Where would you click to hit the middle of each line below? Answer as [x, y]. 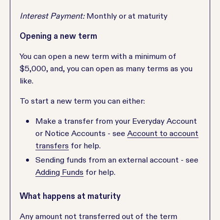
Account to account [163, 133]
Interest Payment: [53, 16]
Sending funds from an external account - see [117, 160]
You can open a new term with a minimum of [98, 56]
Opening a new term [59, 36]
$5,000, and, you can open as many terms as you [106, 68]
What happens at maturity [70, 196]
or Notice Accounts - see [82, 133]
